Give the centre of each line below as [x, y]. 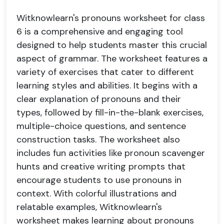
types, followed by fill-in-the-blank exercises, [110, 112]
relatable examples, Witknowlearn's [89, 207]
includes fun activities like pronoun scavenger [111, 153]
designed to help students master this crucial [112, 45]
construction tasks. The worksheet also [98, 139]
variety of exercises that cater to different [105, 72]
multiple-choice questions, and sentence [101, 126]
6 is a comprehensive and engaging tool [100, 31]
